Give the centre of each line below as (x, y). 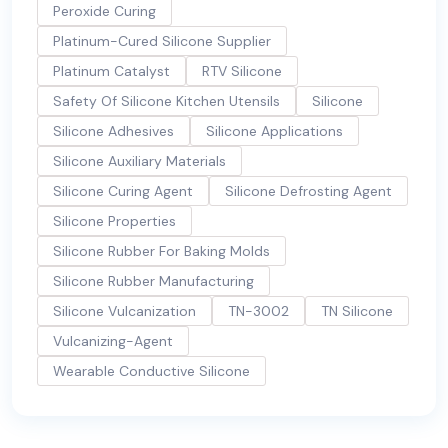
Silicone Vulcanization (124, 311)
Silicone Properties (114, 221)
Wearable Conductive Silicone (151, 371)
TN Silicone (357, 311)
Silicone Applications (274, 131)
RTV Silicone (242, 71)
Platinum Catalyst (111, 71)
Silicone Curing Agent (123, 191)
